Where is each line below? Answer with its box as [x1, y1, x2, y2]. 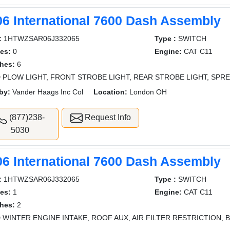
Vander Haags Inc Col [10, 87, 84, 96]
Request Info [82, 112, 131, 122]
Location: [93, 87, 128, 96]
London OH [127, 87, 167, 96]
